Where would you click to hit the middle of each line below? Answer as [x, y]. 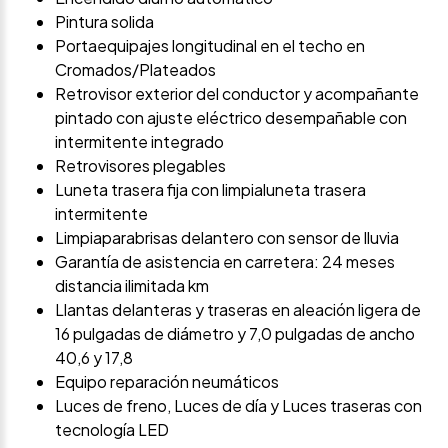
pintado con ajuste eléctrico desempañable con [231, 118]
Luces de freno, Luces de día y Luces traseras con [238, 406]
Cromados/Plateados [135, 70]
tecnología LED [112, 430]
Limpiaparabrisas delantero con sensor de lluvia [227, 238]
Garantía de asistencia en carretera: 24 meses [225, 262]
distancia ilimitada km [132, 286]
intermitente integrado [139, 142]
